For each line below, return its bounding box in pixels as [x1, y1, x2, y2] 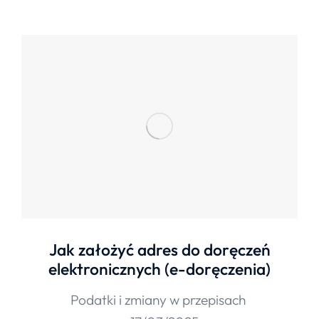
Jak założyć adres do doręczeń [48, 239, 271, 261]
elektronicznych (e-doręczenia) [48, 258, 271, 280]
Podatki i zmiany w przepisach [70, 291, 246, 309]
